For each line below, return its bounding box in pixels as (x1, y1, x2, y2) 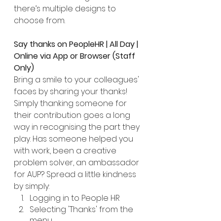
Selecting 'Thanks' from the (30, 204, 135, 215)
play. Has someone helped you (14, 133, 135, 145)
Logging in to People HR (30, 192, 120, 204)
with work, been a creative (14, 145, 118, 156)
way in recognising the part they (14, 121, 142, 133)
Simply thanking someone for (14, 98, 129, 109)
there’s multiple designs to (14, 3, 118, 14)
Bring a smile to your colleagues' (14, 74, 141, 85)
